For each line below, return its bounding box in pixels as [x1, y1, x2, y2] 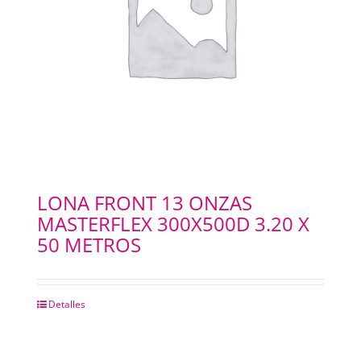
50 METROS [36, 231, 141, 259]
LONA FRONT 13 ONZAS [36, 189, 252, 217]
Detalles [48, 297, 85, 312]
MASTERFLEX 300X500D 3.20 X [36, 210, 309, 238]
